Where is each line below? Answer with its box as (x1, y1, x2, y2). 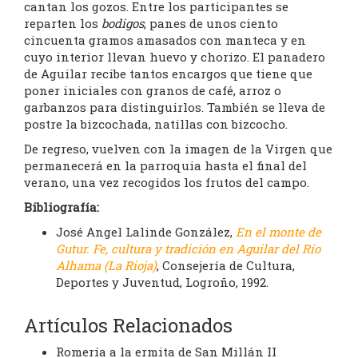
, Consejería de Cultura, (157, 257, 295, 274)
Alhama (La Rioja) (56, 257, 157, 274)
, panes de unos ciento (144, 15, 278, 32)
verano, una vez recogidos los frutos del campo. (24, 174, 309, 191)
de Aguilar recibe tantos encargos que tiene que (24, 66, 312, 82)
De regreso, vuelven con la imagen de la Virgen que (24, 141, 332, 157)
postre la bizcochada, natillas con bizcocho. (24, 116, 288, 133)
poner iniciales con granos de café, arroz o (24, 82, 281, 99)
